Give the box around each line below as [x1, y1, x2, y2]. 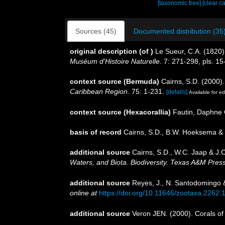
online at [70, 188, 97, 197]
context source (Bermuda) [70, 77, 159, 85]
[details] [166, 88, 187, 95]
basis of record [70, 128, 122, 136]
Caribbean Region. [70, 87, 130, 95]
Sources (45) [75, 27, 117, 35]
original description [70, 47, 137, 55]
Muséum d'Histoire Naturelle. [70, 57, 162, 65]
